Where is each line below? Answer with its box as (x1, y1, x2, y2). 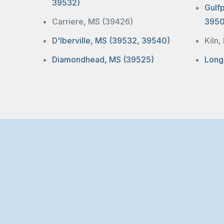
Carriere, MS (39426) (52, 16, 133, 26)
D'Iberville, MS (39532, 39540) (52, 35, 170, 45)
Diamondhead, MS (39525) (52, 54, 154, 64)
